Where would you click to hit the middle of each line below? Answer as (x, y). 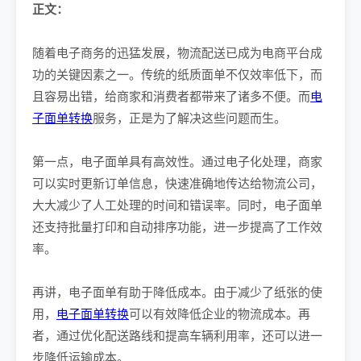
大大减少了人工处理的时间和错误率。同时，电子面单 (177, 205)
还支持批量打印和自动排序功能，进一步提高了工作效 (177, 227)
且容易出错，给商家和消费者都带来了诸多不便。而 (171, 96)
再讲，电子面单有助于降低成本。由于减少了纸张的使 (177, 292)
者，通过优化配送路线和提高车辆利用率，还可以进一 (177, 336)
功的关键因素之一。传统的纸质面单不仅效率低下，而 (177, 75)
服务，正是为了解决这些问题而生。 (189, 118)
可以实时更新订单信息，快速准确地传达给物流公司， (177, 183)
